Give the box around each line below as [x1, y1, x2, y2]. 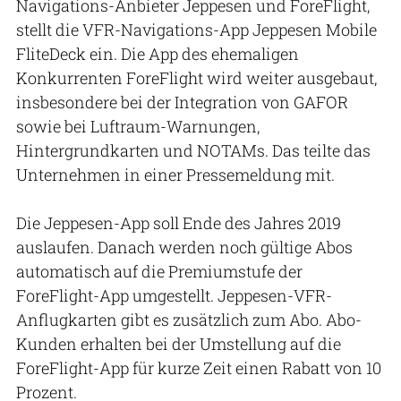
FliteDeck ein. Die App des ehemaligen [16, 42, 299, 64]
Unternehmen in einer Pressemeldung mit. [16, 163, 335, 185]
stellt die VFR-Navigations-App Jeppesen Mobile [16, 18, 377, 40]
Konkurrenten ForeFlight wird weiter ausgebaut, [16, 66, 377, 89]
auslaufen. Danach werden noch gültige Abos [16, 235, 353, 258]
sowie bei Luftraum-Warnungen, [16, 115, 260, 137]
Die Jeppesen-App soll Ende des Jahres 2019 [16, 211, 341, 234]
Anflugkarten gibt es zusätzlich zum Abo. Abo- [16, 308, 362, 330]
